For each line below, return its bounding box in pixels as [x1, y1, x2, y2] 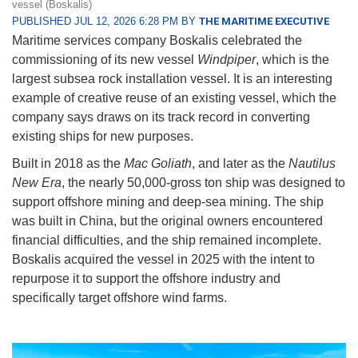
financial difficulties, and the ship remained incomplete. [12, 233, 321, 248]
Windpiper [197, 53, 256, 67]
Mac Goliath [124, 157, 192, 171]
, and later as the [192, 157, 288, 171]
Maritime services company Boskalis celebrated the [12, 34, 302, 48]
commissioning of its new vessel [12, 53, 197, 67]
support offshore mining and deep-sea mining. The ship [12, 195, 324, 209]
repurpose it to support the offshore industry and [12, 272, 280, 286]
